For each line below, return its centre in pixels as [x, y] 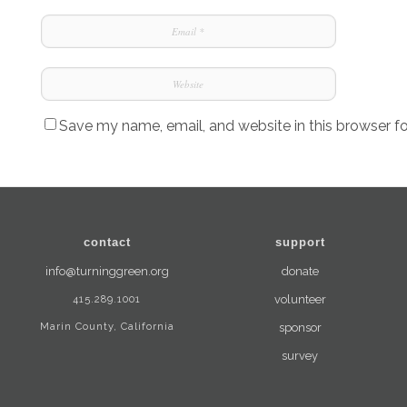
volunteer [300, 299]
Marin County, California [107, 326]
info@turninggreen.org [107, 271]
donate [300, 271]
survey [300, 355]
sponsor [300, 327]
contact [107, 242]
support [300, 242]
